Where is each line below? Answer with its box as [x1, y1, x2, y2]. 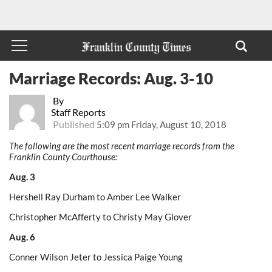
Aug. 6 [9, 231, 35, 242]
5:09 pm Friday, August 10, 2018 [96, 118, 226, 130]
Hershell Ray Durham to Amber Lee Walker [9, 191, 181, 202]
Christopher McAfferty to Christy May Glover [9, 211, 192, 222]
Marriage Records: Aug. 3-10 [9, 69, 213, 87]
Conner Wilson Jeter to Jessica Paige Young [9, 251, 183, 262]
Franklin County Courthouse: [9, 151, 117, 162]
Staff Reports [50, 106, 106, 118]
